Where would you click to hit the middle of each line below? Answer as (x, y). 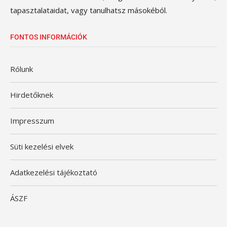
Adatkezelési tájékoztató (54, 172)
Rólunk (22, 69)
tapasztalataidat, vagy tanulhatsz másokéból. (89, 10)
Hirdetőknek (32, 95)
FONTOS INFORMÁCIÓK (49, 37)
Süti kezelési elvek (42, 146)
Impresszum (32, 121)
